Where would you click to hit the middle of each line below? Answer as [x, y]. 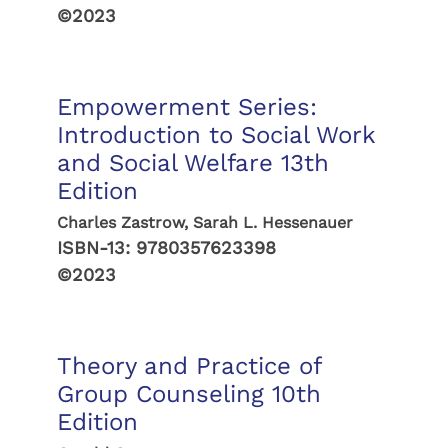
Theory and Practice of [188, 366]
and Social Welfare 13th [192, 163]
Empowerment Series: [186, 107]
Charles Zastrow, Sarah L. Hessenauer [204, 222]
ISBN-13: [96, 247]
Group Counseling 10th [188, 394]
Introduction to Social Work [215, 135]
